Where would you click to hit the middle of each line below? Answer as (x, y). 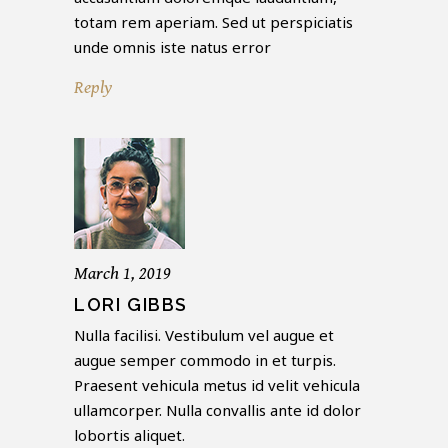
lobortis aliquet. (129, 435)
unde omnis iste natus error (172, 47)
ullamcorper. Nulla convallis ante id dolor (217, 410)
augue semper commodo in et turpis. (205, 360)
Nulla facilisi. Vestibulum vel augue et (204, 335)
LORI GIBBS (131, 305)
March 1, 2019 (122, 274)
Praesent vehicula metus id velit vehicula (217, 385)
